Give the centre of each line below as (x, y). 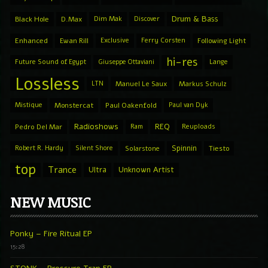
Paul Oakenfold (131, 105)
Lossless (47, 83)
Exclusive (115, 40)
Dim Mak (108, 19)
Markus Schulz (203, 83)
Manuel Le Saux (141, 83)
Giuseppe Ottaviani (126, 62)
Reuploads (199, 126)
